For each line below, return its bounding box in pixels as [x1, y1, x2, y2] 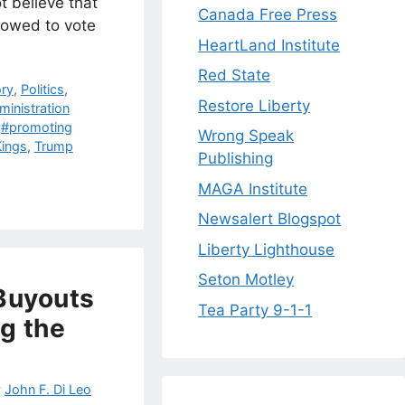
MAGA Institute [198, 179, 308, 198]
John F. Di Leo [4, 381, 91, 398]
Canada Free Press [198, 5, 338, 24]
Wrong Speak [198, 127, 295, 146]
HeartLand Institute [198, 35, 341, 54]
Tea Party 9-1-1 [198, 300, 313, 319]
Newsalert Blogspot [198, 210, 342, 229]
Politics [20, 81, 64, 98]
